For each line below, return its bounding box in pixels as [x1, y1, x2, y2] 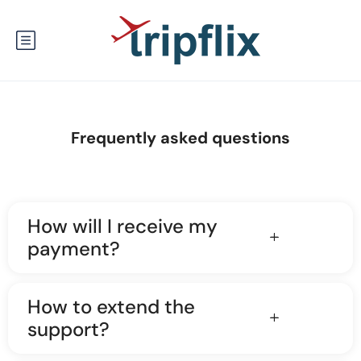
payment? [27, 236, 120, 261]
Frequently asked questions [71, 127, 290, 148]
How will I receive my [27, 214, 218, 239]
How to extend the [27, 294, 195, 319]
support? [27, 317, 110, 342]
